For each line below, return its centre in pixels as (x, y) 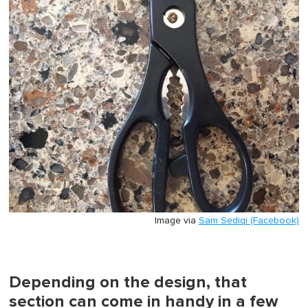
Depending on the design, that (128, 282)
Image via (177, 220)
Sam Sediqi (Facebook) (249, 220)
